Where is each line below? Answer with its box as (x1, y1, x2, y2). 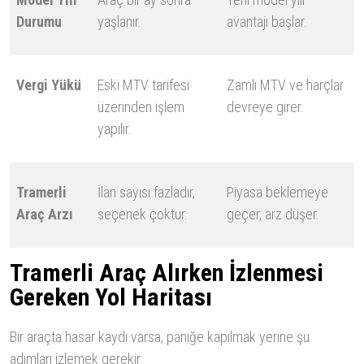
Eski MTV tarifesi (97, 76, 189, 94)
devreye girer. (227, 98, 304, 116)
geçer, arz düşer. (227, 206, 319, 223)
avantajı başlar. (227, 13, 307, 31)
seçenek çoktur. (97, 206, 188, 223)
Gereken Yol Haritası (10, 283, 212, 312)
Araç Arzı (16, 206, 73, 223)
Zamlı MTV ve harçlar (227, 76, 344, 94)
